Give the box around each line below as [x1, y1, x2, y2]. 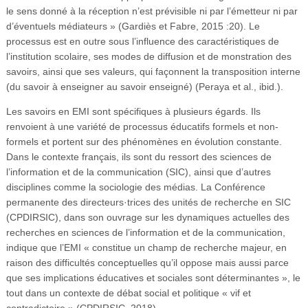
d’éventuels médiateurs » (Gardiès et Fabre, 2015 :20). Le [5, 20, 260, 32]
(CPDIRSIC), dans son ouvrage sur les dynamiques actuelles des [5, 211, 289, 223]
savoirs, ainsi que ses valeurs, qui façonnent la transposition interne [5, 65, 300, 77]
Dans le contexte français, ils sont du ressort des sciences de [5, 151, 272, 162]
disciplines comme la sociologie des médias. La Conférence [5, 181, 265, 192]
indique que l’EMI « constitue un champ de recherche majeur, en [5, 241, 287, 253]
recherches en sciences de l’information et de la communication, [5, 226, 285, 238]
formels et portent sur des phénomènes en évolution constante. [5, 135, 282, 147]
